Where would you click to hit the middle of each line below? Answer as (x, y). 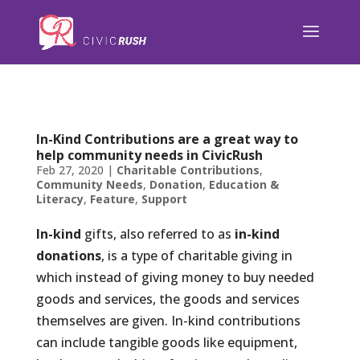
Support (164, 199)
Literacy (59, 199)
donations (68, 256)
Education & (243, 184)
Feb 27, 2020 (70, 170)
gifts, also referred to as (159, 234)
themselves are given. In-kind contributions (168, 321)
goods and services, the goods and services (168, 299)
